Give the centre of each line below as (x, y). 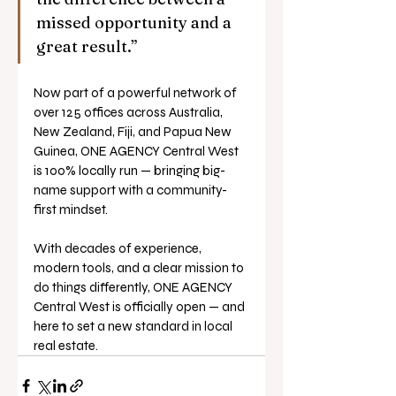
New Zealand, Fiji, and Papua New (134, 132)
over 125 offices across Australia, (129, 113)
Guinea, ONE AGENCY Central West (137, 152)
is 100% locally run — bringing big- (129, 171)
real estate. (66, 346)
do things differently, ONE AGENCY (134, 288)
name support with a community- (130, 190)
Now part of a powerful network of (137, 93)
